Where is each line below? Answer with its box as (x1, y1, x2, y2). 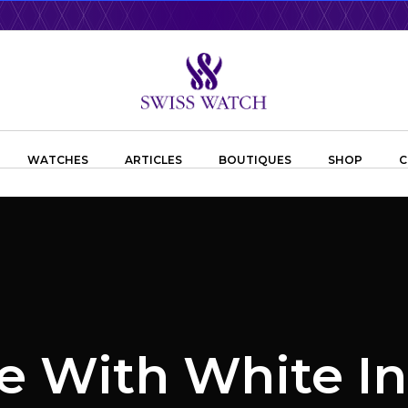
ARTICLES (124, 153, 182, 167)
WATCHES (26, 153, 88, 167)
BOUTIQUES (218, 153, 291, 167)
